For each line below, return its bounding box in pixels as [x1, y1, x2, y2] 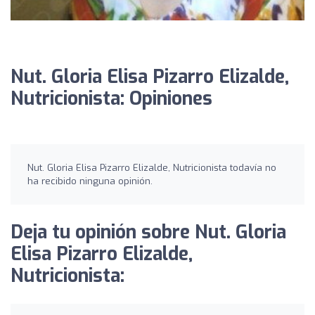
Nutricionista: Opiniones [11, 86, 212, 111]
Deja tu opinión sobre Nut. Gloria [11, 219, 286, 245]
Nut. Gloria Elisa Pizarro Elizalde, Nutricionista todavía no [27, 161, 276, 174]
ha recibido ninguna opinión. [27, 174, 153, 187]
